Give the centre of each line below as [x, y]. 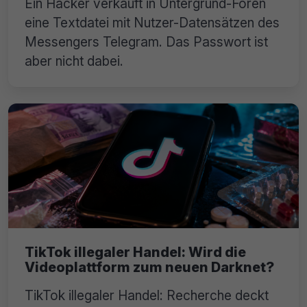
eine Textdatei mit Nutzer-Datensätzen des [152, 23]
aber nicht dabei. [74, 61]
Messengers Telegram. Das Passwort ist [146, 42]
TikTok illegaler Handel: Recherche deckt [147, 295]
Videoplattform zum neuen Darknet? [149, 267]
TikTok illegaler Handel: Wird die [135, 252]
